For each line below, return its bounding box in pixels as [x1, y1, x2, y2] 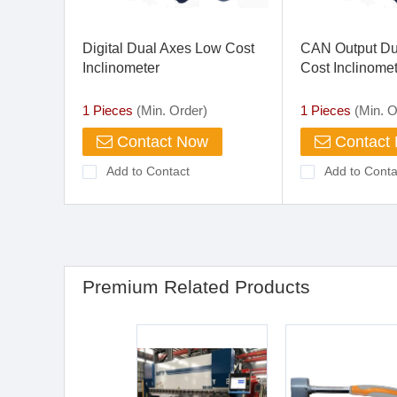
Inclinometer [82, 60, 160, 75]
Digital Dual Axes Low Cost [82, 41, 254, 56]
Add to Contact [106, 164, 190, 178]
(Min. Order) [133, 103, 207, 118]
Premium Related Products [82, 276, 310, 297]
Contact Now [113, 133, 208, 151]
